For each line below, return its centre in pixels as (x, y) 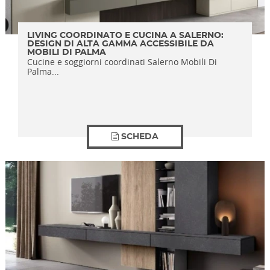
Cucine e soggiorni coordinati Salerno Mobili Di (122, 62)
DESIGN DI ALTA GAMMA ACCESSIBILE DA (121, 44)
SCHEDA (140, 137)
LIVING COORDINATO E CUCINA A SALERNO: (126, 36)
